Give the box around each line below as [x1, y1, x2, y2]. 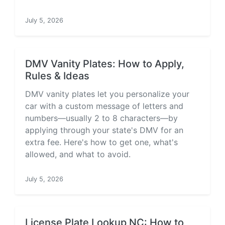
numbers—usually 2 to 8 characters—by [25, 113, 178, 123]
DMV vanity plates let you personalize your [25, 89, 189, 99]
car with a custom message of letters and [25, 101, 183, 111]
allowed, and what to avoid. [25, 149, 131, 159]
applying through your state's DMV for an [25, 125, 183, 135]
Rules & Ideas [25, 70, 89, 82]
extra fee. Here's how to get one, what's [25, 137, 178, 147]
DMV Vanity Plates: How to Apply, [25, 58, 184, 70]
